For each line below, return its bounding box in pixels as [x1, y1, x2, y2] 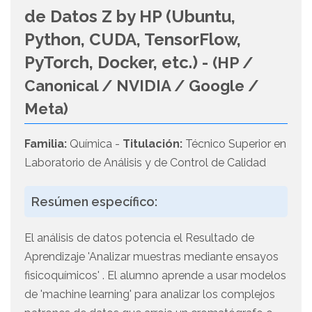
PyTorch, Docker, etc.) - [24, 52, 212, 73]
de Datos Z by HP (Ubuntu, [24, 6, 235, 27]
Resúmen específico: [31, 194, 157, 210]
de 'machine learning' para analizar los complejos [24, 288, 275, 302]
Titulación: [123, 137, 182, 151]
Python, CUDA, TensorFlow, [24, 29, 241, 50]
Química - [67, 137, 123, 151]
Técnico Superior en [182, 137, 286, 151]
